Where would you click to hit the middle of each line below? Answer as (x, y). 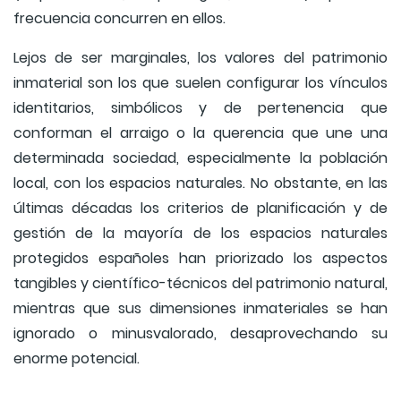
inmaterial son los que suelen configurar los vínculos (200, 83)
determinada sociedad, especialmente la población (200, 158)
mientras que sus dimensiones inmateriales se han (200, 309)
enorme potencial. (77, 359)
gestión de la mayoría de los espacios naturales (200, 234)
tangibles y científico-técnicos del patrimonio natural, (200, 284)
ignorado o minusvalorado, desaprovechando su (200, 334)
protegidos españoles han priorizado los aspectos (200, 259)
